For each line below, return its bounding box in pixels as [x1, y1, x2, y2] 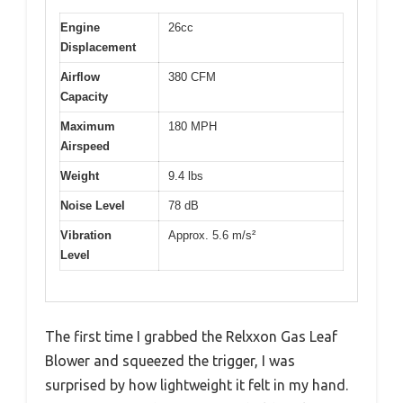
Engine [60, 20, 100, 34]
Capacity [60, 89, 108, 103]
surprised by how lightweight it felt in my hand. [45, 377, 348, 394]
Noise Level [60, 198, 125, 212]
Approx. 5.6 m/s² [168, 228, 255, 242]
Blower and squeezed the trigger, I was [45, 353, 295, 370]
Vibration [60, 228, 112, 242]
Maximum [60, 119, 115, 133]
